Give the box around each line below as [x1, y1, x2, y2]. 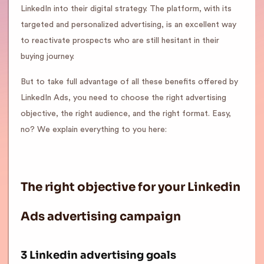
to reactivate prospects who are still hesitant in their [21, 37, 219, 45]
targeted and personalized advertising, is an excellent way [21, 21, 236, 29]
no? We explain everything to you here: [21, 126, 167, 134]
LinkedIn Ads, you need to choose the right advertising [21, 94, 226, 102]
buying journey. [21, 52, 74, 61]
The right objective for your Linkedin [21, 180, 240, 194]
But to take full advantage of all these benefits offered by [21, 78, 238, 86]
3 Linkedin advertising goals [21, 249, 176, 262]
